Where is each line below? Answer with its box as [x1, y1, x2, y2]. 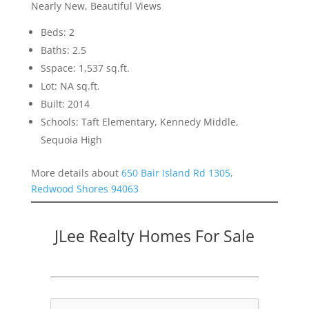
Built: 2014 [40, 97, 90, 111]
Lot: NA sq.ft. [40, 79, 100, 93]
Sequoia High [40, 133, 102, 147]
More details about [30, 166, 121, 180]
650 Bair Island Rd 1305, [121, 166, 233, 180]
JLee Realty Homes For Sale [54, 225, 255, 248]
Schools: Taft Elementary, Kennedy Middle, [40, 115, 239, 129]
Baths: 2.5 [40, 43, 86, 57]
